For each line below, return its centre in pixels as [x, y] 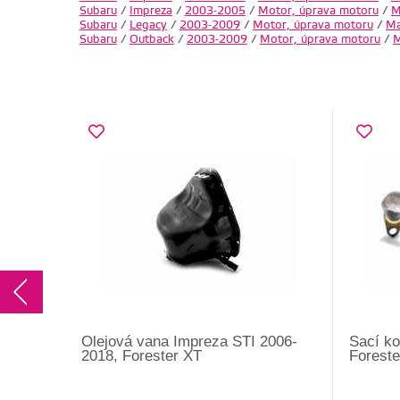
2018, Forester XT [142, 356]
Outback [151, 40]
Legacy [148, 25]
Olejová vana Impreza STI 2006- [190, 342]
